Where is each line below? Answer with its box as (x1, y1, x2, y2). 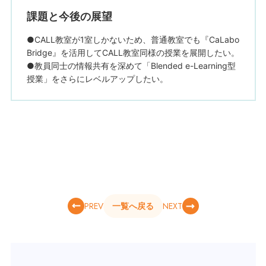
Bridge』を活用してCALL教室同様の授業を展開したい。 (26, 47, 239, 58)
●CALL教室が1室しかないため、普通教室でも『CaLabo (26, 34, 239, 45)
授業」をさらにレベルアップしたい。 (26, 74, 168, 84)
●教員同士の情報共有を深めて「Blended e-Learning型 (26, 61, 236, 71)
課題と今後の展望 (26, 9, 112, 23)
